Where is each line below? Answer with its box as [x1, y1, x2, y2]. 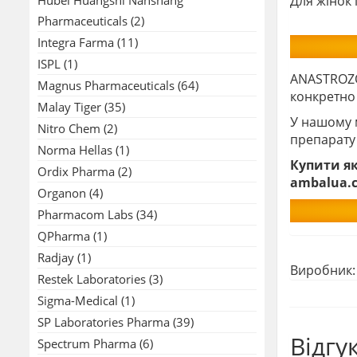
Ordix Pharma [37, 163, 115, 179]
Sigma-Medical [37, 292, 118, 308]
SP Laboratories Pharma [37, 313, 170, 330]
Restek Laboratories [37, 270, 146, 287]
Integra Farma [37, 33, 114, 50]
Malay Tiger [37, 98, 101, 115]
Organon [37, 184, 86, 201]
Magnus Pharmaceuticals [37, 76, 175, 93]
